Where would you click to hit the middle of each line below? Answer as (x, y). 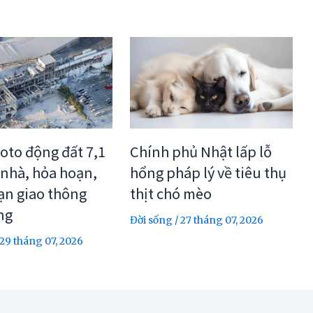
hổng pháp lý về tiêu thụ (208, 172)
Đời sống (151, 220)
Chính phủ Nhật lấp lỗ (201, 151)
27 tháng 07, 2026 (221, 220)
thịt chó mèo (170, 193)
